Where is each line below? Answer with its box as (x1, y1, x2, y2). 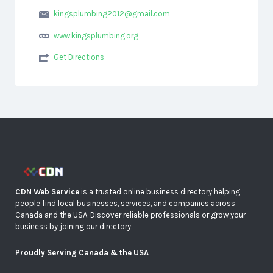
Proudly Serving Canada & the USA (15, 248, 149, 258)
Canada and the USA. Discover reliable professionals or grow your (15, 210, 246, 220)
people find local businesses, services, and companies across (15, 199, 235, 208)
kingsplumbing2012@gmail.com (53, 9, 170, 18)
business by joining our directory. (15, 222, 132, 232)
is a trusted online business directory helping (79, 187, 240, 197)
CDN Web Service (15, 187, 79, 197)
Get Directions (53, 52, 104, 62)
